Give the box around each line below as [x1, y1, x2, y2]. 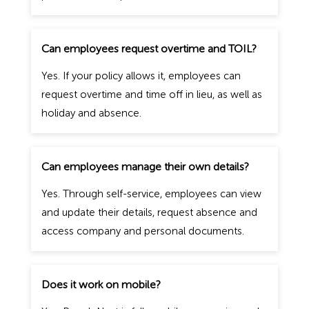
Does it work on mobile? [41, 277, 161, 291]
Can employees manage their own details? [41, 159, 249, 173]
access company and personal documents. [41, 224, 244, 237]
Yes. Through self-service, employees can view [41, 187, 261, 200]
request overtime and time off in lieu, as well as [41, 88, 262, 101]
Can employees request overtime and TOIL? [41, 41, 257, 55]
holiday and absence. [41, 106, 141, 119]
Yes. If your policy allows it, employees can [41, 69, 241, 82]
